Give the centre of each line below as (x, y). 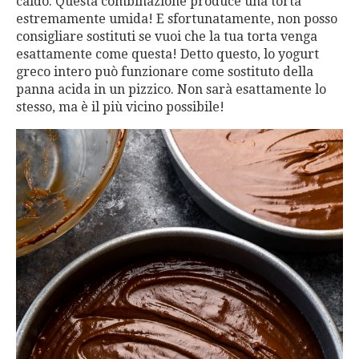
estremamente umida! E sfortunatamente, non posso (177, 19)
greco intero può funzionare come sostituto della (165, 72)
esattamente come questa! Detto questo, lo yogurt (167, 54)
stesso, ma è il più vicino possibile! (120, 107)
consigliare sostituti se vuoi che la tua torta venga (167, 37)
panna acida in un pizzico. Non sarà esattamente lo (171, 90)
